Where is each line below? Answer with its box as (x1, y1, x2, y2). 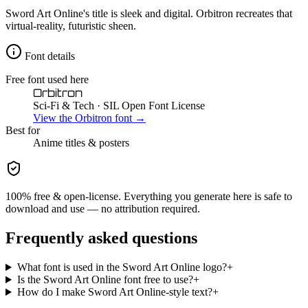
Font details (22, 50, 75, 63)
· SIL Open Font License (94, 100, 205, 112)
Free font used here (5, 74, 89, 86)
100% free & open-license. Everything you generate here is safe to (5, 190, 292, 203)
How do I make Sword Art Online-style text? (16, 286, 212, 298)
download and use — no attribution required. (5, 203, 200, 215)
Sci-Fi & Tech (33, 100, 94, 112)
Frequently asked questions (5, 229, 197, 247)
